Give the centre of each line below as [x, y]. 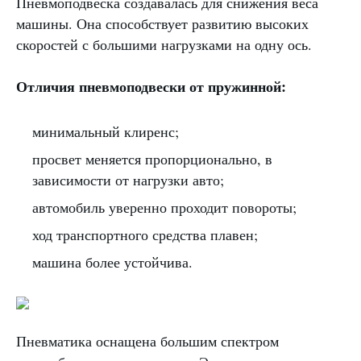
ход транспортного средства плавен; [145, 234]
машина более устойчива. [112, 262]
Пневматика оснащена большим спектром [147, 341]
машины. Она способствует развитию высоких [162, 23]
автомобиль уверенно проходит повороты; [164, 207]
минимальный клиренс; [106, 131]
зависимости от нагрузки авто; [128, 180]
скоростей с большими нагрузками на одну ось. [164, 44]
